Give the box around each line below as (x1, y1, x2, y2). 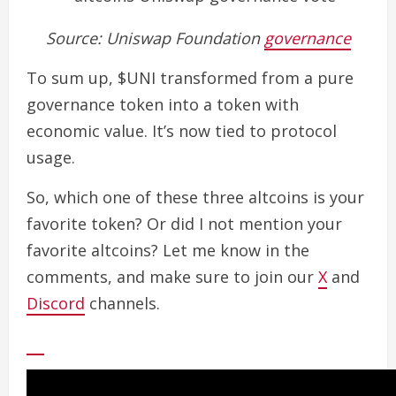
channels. (85, 293, 160, 315)
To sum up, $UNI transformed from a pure (27, 67, 354, 89)
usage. (27, 147, 80, 169)
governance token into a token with (27, 94, 299, 116)
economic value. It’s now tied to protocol (27, 120, 337, 142)
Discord (27, 293, 85, 315)
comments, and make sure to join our (27, 266, 318, 288)
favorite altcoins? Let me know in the (27, 240, 309, 262)
